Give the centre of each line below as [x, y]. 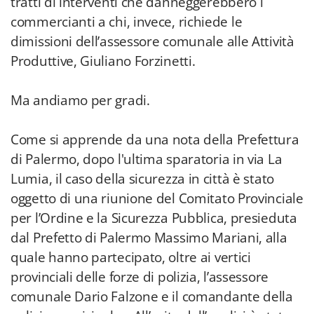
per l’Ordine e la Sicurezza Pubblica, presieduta [154, 218]
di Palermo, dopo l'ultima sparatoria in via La [146, 159]
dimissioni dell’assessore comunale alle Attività [152, 41]
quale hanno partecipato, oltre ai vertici [131, 257]
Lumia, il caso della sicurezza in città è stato [142, 179]
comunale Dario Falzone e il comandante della [152, 296]
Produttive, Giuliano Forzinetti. [103, 61]
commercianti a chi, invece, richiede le [127, 22]
